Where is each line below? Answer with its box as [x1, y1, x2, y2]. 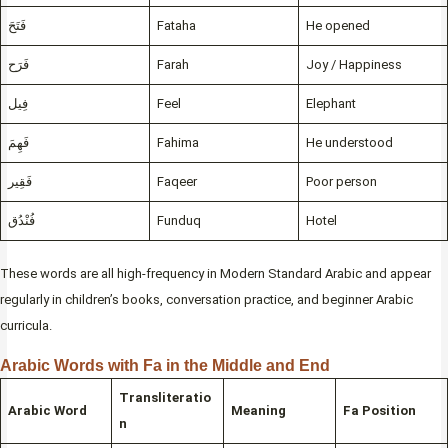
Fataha [156, 18, 196, 34]
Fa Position [342, 402, 416, 418]
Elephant [305, 96, 356, 112]
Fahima [156, 135, 199, 151]
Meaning [230, 402, 286, 418]
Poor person [305, 174, 377, 190]
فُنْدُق [7, 213, 35, 229]
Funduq [156, 213, 201, 229]
